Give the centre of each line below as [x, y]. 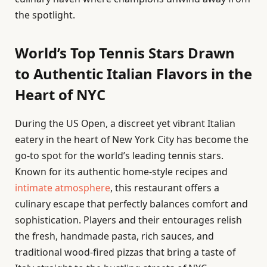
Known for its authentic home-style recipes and [121, 172]
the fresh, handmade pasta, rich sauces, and [114, 236]
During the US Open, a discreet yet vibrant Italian [125, 124]
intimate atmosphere [63, 188]
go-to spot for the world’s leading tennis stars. [119, 156]
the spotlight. [45, 15]
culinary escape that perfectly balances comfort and [131, 204]
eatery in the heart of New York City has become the [132, 140]
